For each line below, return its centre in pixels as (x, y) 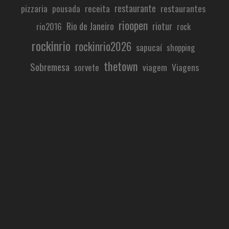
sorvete (87, 67)
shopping (181, 47)
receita (97, 8)
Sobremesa (50, 66)
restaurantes (183, 8)
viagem (155, 67)
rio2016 (49, 26)
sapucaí (149, 47)
